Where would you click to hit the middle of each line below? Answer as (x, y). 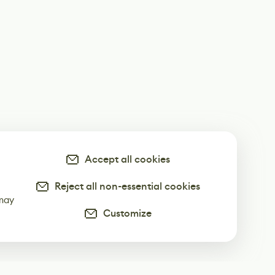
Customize (125, 213)
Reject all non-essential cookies (125, 186)
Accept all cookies (125, 159)
